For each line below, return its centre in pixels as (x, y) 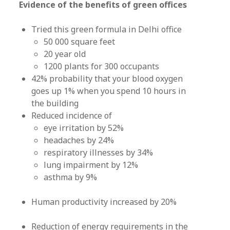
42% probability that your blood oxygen (107, 79)
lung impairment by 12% (91, 165)
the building (55, 103)
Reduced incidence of (72, 116)
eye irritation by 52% (84, 128)
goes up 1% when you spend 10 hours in (109, 91)
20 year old (65, 54)
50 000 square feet (80, 42)
